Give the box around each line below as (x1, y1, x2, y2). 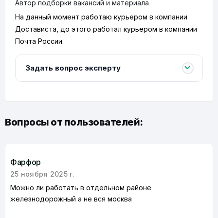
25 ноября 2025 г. (10, 170, 75, 178)
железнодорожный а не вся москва (10, 195, 132, 203)
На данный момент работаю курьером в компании (15, 13, 187, 21)
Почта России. (15, 37, 64, 45)
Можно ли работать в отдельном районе (10, 183, 151, 192)
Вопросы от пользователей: (5, 116, 143, 128)
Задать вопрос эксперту (25, 63, 121, 73)
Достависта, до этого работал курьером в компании (15, 25, 197, 33)
